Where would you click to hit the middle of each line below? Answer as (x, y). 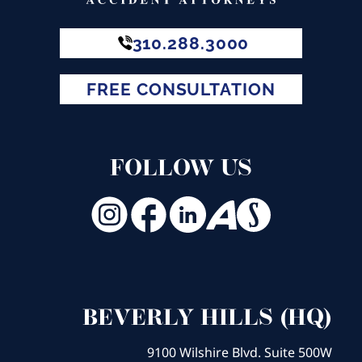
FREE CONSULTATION (181, 89)
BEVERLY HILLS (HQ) (207, 319)
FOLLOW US (181, 169)
